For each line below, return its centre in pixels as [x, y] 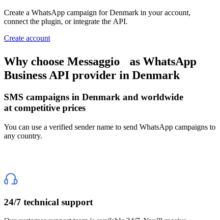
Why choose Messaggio [62, 62]
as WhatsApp [158, 62]
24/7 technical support [48, 202]
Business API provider [62, 75]
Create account [27, 38]
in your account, [165, 13]
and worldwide [152, 97]
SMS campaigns [38, 97]
